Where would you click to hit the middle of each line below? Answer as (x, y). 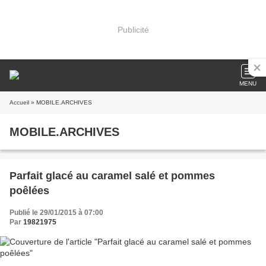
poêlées (29, 191)
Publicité (133, 29)
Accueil (19, 102)
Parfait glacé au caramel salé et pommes (112, 176)
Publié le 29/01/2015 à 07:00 (56, 213)
